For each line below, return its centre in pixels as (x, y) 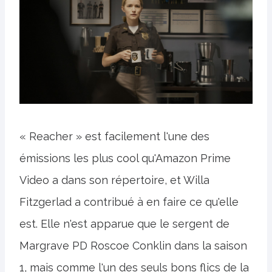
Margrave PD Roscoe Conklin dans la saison (133, 245)
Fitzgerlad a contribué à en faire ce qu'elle (129, 202)
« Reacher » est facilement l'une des (114, 136)
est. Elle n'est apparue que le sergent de (124, 223)
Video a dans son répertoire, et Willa (114, 180)
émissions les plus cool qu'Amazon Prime (125, 158)
